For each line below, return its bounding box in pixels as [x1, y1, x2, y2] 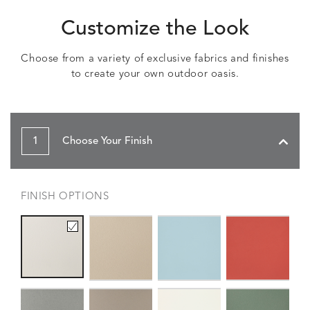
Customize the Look [60, 19, 250, 39]
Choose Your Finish [60, 136, 152, 147]
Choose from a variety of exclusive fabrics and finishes [21, 54, 289, 64]
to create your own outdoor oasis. [71, 69, 239, 80]
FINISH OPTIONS [21, 192, 109, 202]
